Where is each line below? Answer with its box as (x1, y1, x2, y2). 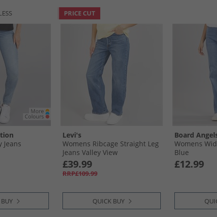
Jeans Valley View (62, 148, 118, 157)
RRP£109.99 (62, 169, 97, 178)
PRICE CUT (64, 9, 95, 17)
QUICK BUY (93, 197, 124, 205)
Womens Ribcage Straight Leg (62, 139, 159, 148)
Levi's (62, 130, 81, 139)
